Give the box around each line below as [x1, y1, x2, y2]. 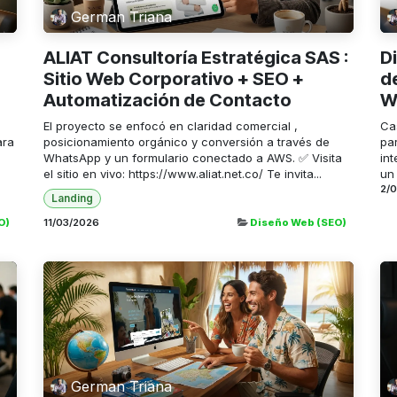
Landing [51, 191, 93, 205]
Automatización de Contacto [43, 89, 292, 111]
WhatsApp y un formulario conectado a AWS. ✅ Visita [43, 150, 342, 165]
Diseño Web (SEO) [250, 216, 346, 230]
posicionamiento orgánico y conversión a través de [43, 134, 330, 149]
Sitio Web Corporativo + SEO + [43, 67, 304, 90]
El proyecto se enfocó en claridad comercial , [43, 118, 298, 133]
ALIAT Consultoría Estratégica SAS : [43, 46, 348, 68]
